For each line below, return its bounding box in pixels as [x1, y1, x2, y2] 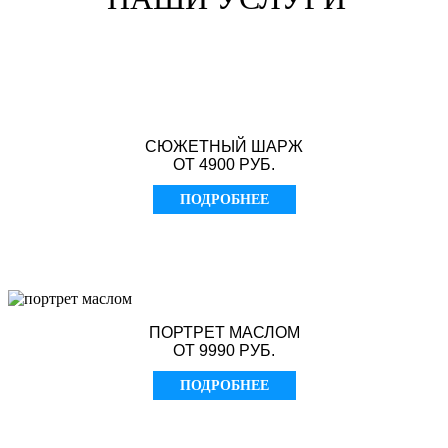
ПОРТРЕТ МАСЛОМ [148, 324, 300, 342]
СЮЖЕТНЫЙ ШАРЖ [145, 138, 303, 156]
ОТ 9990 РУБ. [173, 342, 275, 360]
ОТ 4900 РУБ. [173, 156, 275, 174]
